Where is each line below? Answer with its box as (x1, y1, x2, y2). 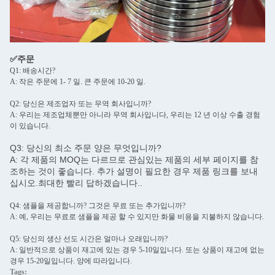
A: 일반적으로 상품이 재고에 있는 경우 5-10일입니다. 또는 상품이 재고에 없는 (10, 246, 265, 254)
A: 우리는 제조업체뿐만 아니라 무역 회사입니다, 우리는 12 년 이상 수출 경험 (10, 110, 260, 119)
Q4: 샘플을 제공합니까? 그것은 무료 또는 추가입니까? (10, 201, 185, 210)
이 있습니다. (10, 122, 50, 130)
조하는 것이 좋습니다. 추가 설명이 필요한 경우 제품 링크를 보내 (10, 166, 258, 176)
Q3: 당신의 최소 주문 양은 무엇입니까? (10, 143, 161, 153)
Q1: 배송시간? (10, 66, 55, 75)
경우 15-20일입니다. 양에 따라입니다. (10, 257, 132, 265)
